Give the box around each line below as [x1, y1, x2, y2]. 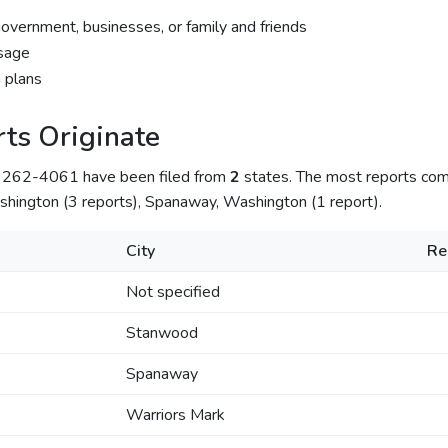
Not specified [125, 281, 220, 303]
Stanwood [125, 322, 198, 344]
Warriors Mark [125, 404, 225, 426]
